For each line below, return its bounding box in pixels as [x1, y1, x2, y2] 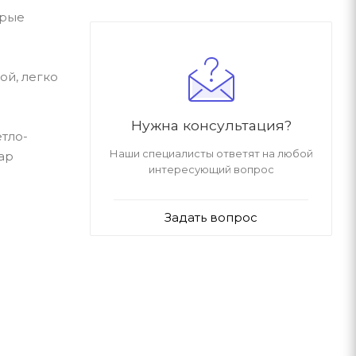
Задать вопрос [164, 209, 257, 225]
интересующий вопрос [148, 162, 274, 176]
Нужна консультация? [130, 116, 292, 133]
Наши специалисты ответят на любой [109, 146, 313, 160]
